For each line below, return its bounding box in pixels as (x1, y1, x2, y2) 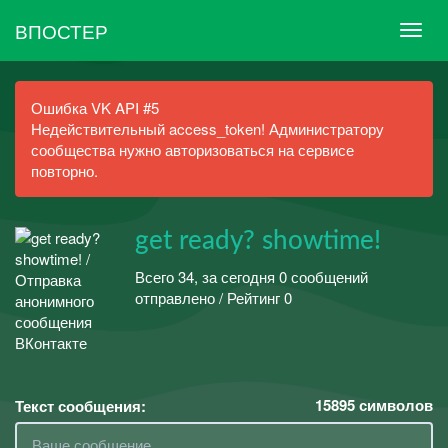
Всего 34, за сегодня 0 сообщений (135, 265, 368, 287)
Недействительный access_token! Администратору (31, 118, 384, 139)
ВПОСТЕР (15, 16, 108, 44)
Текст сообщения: (15, 395, 146, 417)
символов (355, 394, 433, 416)
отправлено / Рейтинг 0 (135, 286, 292, 308)
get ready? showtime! (135, 228, 381, 254)
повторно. (31, 160, 98, 181)
